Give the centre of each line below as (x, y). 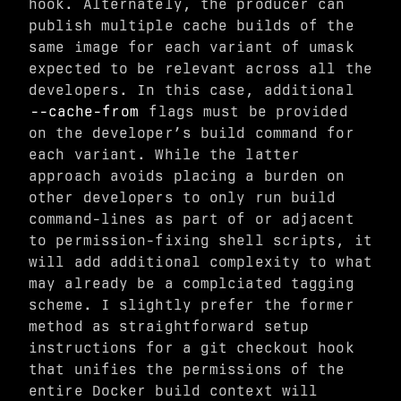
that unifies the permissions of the (187, 369)
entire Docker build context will (174, 391)
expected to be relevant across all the (200, 68)
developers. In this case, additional (192, 90)
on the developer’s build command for (192, 133)
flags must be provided (244, 111)
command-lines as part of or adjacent (192, 219)
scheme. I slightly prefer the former (192, 305)
